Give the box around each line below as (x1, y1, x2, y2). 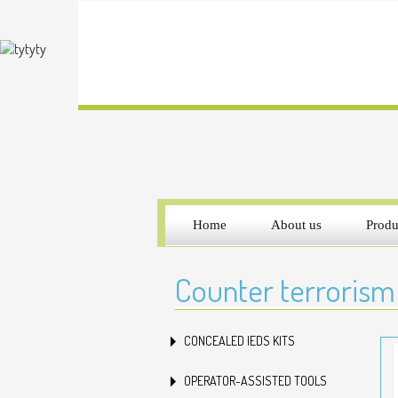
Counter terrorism (175, 269, 395, 310)
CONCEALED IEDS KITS (184, 333, 295, 348)
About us (271, 218, 322, 232)
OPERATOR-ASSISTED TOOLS (184, 373, 327, 388)
